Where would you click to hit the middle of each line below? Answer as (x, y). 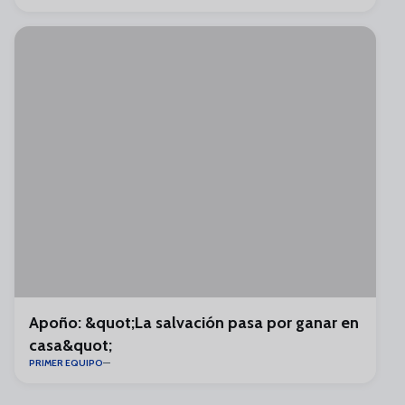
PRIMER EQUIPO (66, 363)
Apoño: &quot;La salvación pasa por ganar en (194, 323)
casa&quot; (71, 345)
